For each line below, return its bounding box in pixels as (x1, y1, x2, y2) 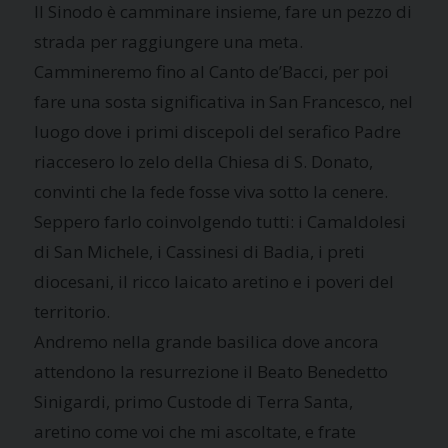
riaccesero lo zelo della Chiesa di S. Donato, (34, 149, 374, 173)
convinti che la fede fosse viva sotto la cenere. (34, 179, 389, 203)
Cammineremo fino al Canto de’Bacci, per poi (34, 59, 390, 83)
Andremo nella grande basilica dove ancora (34, 329, 380, 353)
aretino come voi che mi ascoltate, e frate (34, 419, 357, 443)
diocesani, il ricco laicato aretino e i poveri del (34, 269, 395, 293)
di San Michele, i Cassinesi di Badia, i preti (34, 239, 366, 263)
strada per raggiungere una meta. (34, 29, 304, 53)
